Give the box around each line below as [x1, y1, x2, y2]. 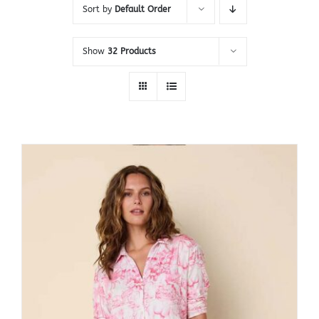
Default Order [114, 4, 171, 14]
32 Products [107, 46, 156, 56]
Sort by [82, 4, 115, 14]
